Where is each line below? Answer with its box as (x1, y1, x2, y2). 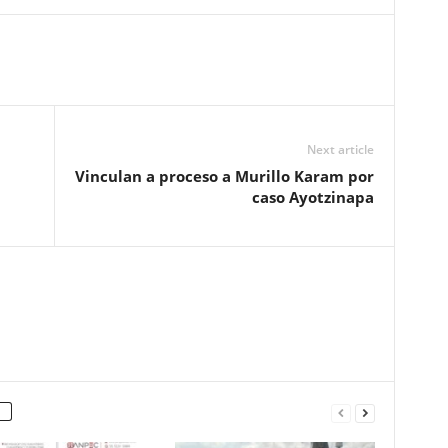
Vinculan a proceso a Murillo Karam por (74, 166, 374, 186)
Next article (306, 141, 374, 158)
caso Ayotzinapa (251, 187, 374, 207)
